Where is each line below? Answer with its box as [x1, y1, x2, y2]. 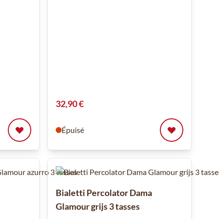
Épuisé [61, 125, 84, 134]
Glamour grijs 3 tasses [55, 200, 140, 212]
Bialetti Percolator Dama [55, 187, 152, 198]
